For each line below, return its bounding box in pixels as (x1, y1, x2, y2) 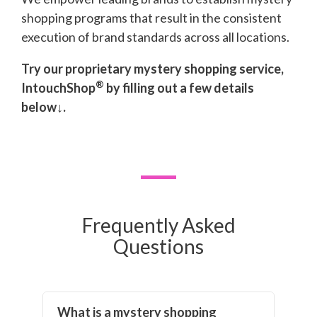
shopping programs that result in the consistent (21, 9, 282, 25)
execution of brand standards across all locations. (21, 28, 289, 45)
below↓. (21, 98, 66, 115)
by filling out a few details (104, 79, 254, 96)
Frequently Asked (81, 212, 236, 237)
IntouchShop (21, 79, 96, 96)
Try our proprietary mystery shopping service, (21, 60, 284, 76)
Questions (113, 234, 204, 258)
